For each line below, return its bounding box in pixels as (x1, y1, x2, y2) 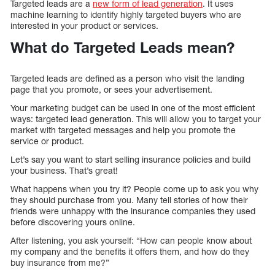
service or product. (10, 136, 84, 147)
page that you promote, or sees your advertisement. (10, 84, 212, 95)
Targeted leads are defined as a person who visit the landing (10, 73, 244, 84)
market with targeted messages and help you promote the (10, 125, 236, 136)
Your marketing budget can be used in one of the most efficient (10, 103, 255, 114)
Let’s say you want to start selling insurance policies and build (10, 154, 250, 165)
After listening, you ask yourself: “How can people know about (10, 235, 252, 246)
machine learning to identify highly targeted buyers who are (10, 9, 241, 20)
